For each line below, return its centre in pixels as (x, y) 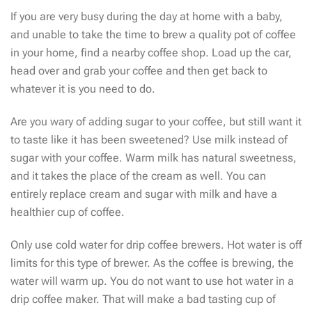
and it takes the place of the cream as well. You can (138, 175)
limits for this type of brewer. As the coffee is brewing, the (152, 263)
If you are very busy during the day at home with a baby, (147, 16)
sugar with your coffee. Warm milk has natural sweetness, (154, 157)
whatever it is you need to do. (83, 88)
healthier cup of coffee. (68, 212)
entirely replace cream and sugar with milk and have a (144, 194)
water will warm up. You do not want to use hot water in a (152, 281)
